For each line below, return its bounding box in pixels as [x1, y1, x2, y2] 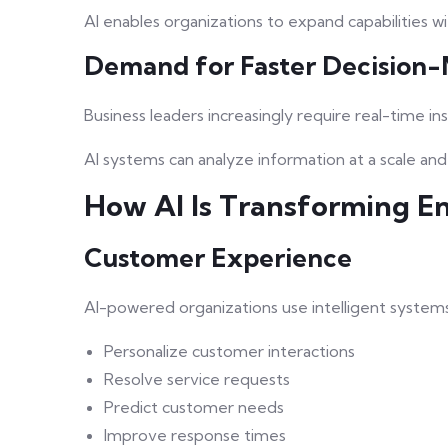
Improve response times [104, 425, 286, 446]
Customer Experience [84, 242, 352, 275]
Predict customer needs [104, 397, 284, 418]
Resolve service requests [104, 369, 290, 390]
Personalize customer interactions [104, 341, 355, 362]
